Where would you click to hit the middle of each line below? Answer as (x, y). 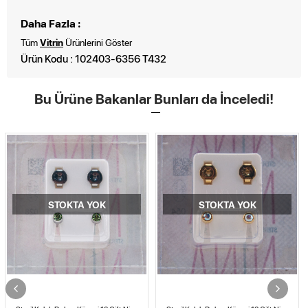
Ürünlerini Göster (98, 42)
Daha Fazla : (51, 23)
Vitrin (52, 42)
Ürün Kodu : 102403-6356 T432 (93, 58)
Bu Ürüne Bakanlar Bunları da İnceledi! (154, 98)
